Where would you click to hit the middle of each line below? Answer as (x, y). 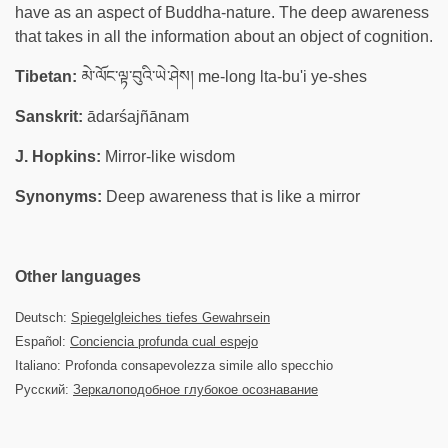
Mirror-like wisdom (168, 156)
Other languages (78, 276)
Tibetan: (46, 76)
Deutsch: (43, 317)
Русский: (44, 389)
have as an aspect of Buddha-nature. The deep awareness (222, 12)
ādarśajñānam (136, 116)
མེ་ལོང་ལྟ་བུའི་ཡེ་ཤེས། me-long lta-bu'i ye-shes (222, 76)
